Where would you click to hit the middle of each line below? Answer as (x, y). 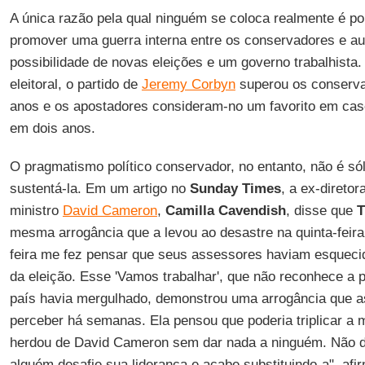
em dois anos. (52, 128)
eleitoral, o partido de (75, 84)
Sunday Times (235, 189)
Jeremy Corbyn (188, 84)
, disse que (321, 211)
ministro (36, 211)
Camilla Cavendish (225, 211)
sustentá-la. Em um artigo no (99, 189)
